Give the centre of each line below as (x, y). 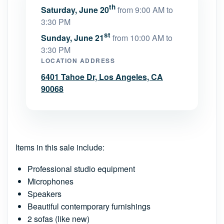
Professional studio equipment (81, 169)
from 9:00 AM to (145, 10)
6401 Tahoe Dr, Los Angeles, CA (102, 77)
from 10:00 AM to (142, 38)
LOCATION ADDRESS (78, 60)
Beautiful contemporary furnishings (89, 206)
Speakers (44, 194)
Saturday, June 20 (75, 10)
